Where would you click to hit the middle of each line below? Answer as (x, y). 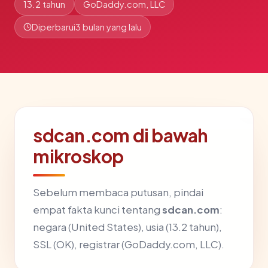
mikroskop (79, 156)
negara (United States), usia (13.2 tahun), (127, 227)
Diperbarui (54, 27)
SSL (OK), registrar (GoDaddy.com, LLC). (129, 244)
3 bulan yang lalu (109, 27)
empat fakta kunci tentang (98, 210)
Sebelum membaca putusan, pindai (118, 192)
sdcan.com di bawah (121, 135)
